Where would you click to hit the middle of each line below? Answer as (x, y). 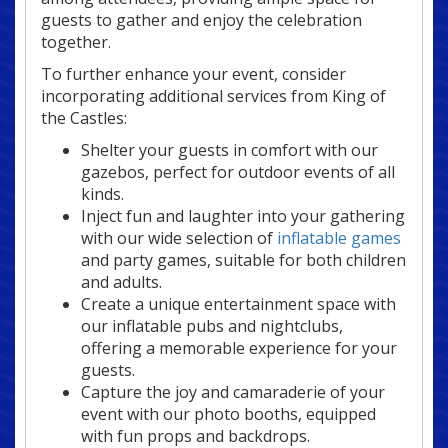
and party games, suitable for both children (243, 260)
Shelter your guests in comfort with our (229, 150)
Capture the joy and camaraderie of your (233, 392)
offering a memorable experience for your (239, 348)
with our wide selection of (179, 238)
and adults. (121, 282)
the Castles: (84, 118)
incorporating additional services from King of (213, 96)
